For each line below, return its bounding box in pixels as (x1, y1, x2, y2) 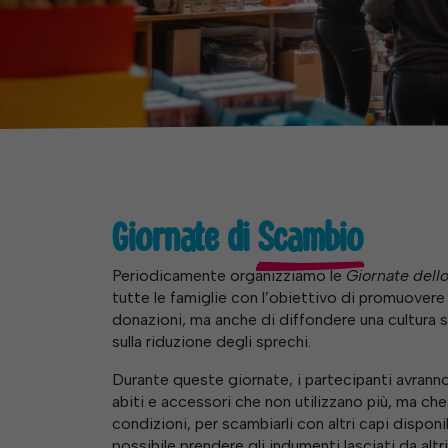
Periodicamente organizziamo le (112, 266, 346, 285)
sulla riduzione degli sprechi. (112, 332, 311, 351)
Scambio (258, 216, 363, 261)
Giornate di (112, 216, 258, 261)
